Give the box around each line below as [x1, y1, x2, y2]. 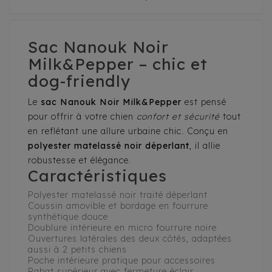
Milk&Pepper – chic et [28, 54, 208, 75]
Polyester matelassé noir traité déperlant [28, 189, 208, 201]
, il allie [189, 140, 220, 152]
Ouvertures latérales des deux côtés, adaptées [28, 233, 232, 245]
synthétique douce [28, 211, 108, 223]
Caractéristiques [28, 166, 167, 186]
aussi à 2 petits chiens [28, 244, 127, 256]
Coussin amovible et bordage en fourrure [28, 200, 208, 212]
